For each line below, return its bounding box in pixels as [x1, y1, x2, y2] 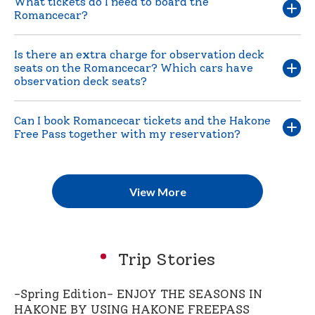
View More [129, 184, 186, 198]
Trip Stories [112, 249, 215, 270]
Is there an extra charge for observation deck [14, 48, 264, 62]
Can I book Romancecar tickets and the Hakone [14, 114, 271, 128]
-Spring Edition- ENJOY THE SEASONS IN [14, 287, 262, 302]
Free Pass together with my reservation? [14, 127, 240, 141]
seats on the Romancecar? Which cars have [14, 61, 253, 75]
